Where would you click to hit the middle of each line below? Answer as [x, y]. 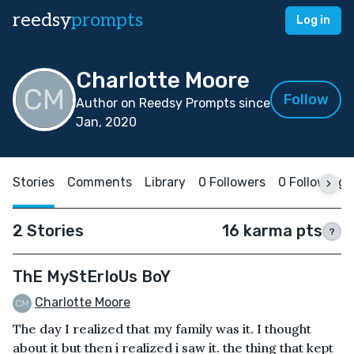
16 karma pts [272, 231]
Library [165, 182]
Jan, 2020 [106, 122]
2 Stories [48, 231]
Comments [100, 182]
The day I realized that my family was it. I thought [162, 328]
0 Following [312, 182]
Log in [313, 20]
